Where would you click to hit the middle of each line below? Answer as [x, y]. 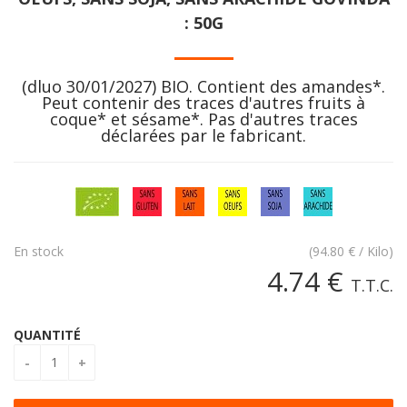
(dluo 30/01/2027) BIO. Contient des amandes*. [203, 86]
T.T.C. [372, 285]
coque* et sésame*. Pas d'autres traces [203, 119]
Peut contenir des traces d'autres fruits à [203, 102]
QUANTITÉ [47, 334]
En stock [39, 251]
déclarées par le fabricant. [203, 135]
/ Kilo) [376, 251]
